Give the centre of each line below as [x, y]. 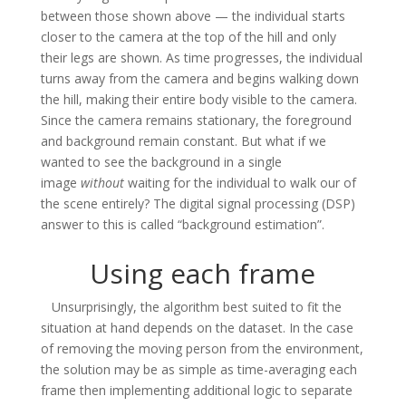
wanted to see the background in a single [161, 161]
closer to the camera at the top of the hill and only [188, 36]
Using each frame [203, 273]
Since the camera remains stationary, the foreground [196, 120]
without [102, 182]
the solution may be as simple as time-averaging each [198, 369]
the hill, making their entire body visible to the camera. [198, 99]
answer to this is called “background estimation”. [182, 224]
